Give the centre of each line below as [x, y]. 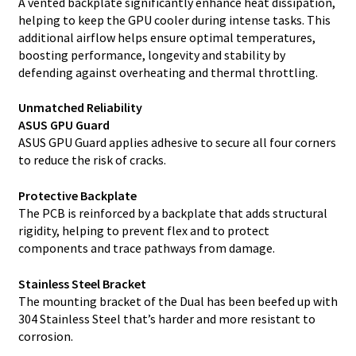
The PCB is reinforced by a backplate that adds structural [172, 213]
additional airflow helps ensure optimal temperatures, [166, 37]
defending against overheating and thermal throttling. [168, 72]
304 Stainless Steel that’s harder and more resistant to [166, 318]
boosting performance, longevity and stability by [151, 54]
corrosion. [45, 336]
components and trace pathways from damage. [146, 248]
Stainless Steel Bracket [82, 283]
